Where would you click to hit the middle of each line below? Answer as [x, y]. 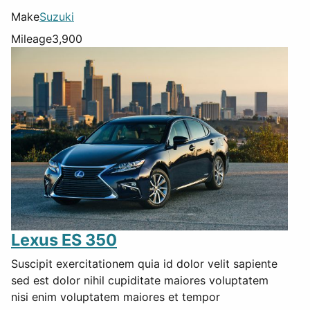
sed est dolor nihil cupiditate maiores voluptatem [140, 280]
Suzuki [57, 16]
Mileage [31, 38]
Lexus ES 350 [64, 239]
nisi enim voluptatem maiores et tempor [116, 297]
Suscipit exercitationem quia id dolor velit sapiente [144, 263]
